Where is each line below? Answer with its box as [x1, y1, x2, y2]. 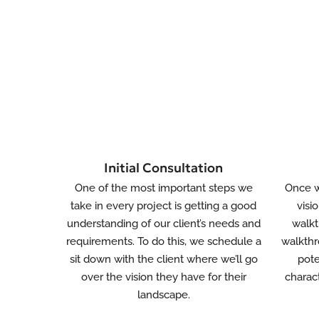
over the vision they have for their [80, 271, 246, 283]
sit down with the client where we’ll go [69, 253, 258, 266]
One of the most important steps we [74, 182, 253, 194]
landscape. [137, 288, 190, 301]
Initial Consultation [104, 159, 223, 176]
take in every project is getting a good [70, 199, 256, 212]
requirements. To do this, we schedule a [66, 235, 261, 248]
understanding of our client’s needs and [66, 217, 261, 230]
